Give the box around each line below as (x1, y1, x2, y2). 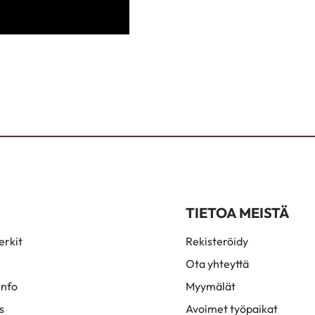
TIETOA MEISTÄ (186, 204, 290, 221)
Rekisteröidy (186, 234, 248, 248)
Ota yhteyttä (186, 257, 249, 271)
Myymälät (186, 279, 236, 293)
